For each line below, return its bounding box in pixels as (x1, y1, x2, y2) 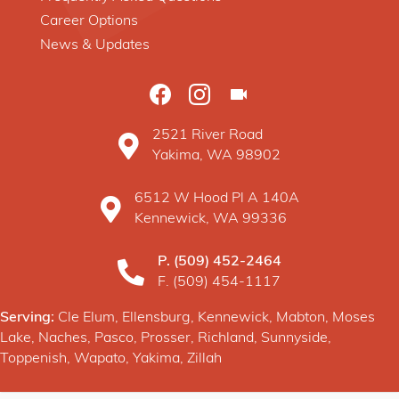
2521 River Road (152, 127, 263, 142)
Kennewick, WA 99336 (134, 211, 287, 226)
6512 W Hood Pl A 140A (134, 191, 299, 206)
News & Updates (40, 37, 150, 53)
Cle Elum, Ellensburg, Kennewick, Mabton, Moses (54, 310, 375, 325)
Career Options (40, 13, 138, 28)
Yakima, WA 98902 (152, 148, 281, 163)
